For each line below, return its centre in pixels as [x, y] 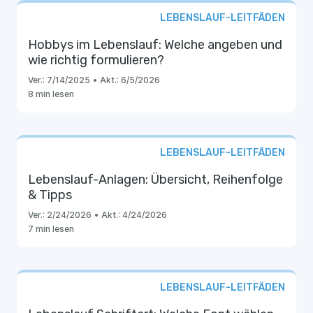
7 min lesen [51, 229]
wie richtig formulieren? [96, 60]
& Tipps [50, 195]
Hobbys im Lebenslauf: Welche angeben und [155, 45]
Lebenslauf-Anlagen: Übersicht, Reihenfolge [155, 180]
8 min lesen [51, 94]
